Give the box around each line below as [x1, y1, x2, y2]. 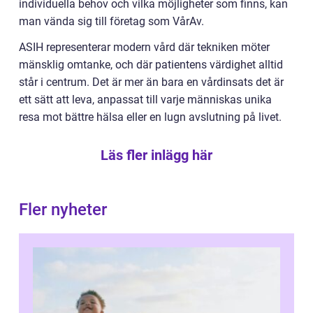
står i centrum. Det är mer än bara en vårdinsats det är [19, 75, 284, 89]
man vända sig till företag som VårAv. [19, 14, 204, 28]
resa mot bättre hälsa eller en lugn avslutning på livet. [19, 110, 282, 124]
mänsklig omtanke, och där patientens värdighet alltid [19, 57, 283, 71]
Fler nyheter [19, 199, 107, 219]
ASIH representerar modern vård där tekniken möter [19, 40, 270, 54]
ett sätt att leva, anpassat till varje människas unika [19, 92, 272, 106]
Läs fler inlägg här [101, 146, 212, 163]
